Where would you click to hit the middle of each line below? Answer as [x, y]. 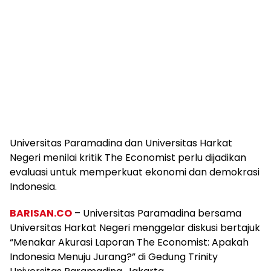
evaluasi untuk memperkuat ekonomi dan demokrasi [135, 172]
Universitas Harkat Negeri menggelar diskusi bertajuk [135, 228]
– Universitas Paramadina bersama [157, 214]
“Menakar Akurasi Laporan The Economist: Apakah [129, 243]
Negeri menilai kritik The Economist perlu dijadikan [128, 158]
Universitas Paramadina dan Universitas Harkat [121, 143]
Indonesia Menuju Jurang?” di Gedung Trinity [114, 257]
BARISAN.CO [41, 214]
